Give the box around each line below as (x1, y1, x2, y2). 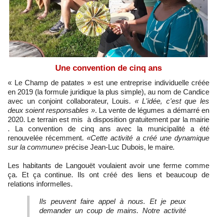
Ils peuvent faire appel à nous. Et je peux (39, 197, 186, 206)
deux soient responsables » (8, 106, 95, 115)
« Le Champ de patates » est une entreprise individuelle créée (8, 78, 209, 87)
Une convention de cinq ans (55, 63, 162, 73)
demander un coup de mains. (39, 206, 143, 215)
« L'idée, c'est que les (134, 97, 210, 106)
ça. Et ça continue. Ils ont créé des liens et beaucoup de (8, 170, 209, 179)
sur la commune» (8, 143, 65, 152)
